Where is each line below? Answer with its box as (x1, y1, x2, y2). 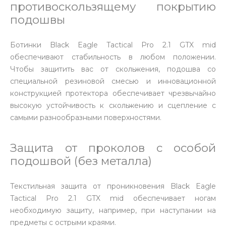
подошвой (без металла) (10, 154, 152, 168)
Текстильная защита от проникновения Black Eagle (10, 182, 216, 191)
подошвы (10, 13, 65, 27)
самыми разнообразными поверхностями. (10, 113, 161, 122)
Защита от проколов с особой (10, 141, 216, 155)
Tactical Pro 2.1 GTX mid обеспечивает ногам (10, 194, 216, 203)
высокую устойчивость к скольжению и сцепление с (10, 101, 216, 110)
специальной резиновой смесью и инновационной (10, 77, 216, 86)
